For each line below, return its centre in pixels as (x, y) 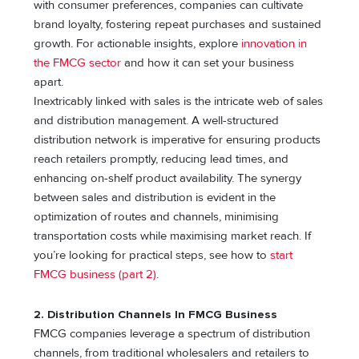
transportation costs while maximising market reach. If (173, 236)
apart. (49, 83)
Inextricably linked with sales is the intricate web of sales (179, 102)
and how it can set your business (208, 63)
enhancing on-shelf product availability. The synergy (168, 179)
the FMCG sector (78, 63)
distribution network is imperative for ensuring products (177, 140)
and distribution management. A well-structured (157, 121)
